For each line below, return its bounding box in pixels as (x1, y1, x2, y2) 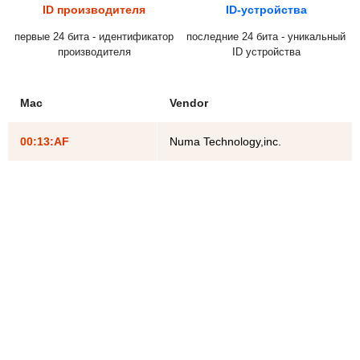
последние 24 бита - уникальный (186, 30, 346, 43)
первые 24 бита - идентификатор (14, 30, 174, 43)
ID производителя (43, 2, 145, 16)
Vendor (170, 96, 208, 109)
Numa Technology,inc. (170, 134, 281, 148)
